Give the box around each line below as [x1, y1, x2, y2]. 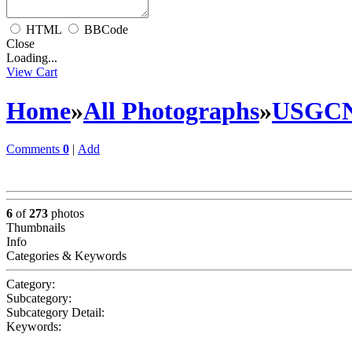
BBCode [84, 23, 128, 37]
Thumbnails [6, 221, 65, 234]
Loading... [6, 51, 57, 65]
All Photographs [83, 96, 259, 125]
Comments [6, 142, 63, 156]
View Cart [6, 65, 57, 79]
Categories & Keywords [6, 249, 126, 262]
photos [48, 207, 84, 220]
